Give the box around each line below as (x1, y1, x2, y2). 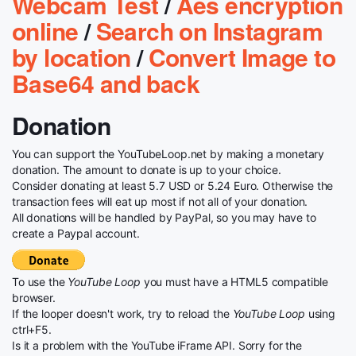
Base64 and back (12, 66, 199, 100)
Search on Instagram (95, 14, 323, 48)
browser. (12, 291, 56, 304)
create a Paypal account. (12, 226, 140, 240)
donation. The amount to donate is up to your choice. (12, 163, 281, 176)
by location (12, 40, 131, 74)
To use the (12, 275, 68, 288)
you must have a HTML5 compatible (140, 275, 329, 288)
